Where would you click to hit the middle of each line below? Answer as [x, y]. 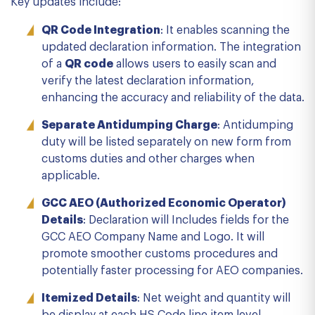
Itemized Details [89, 298]
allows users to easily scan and [195, 64]
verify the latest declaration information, [148, 81]
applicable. [71, 176]
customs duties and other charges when [148, 159]
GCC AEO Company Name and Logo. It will [153, 237]
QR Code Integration [101, 30]
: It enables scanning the [225, 30]
